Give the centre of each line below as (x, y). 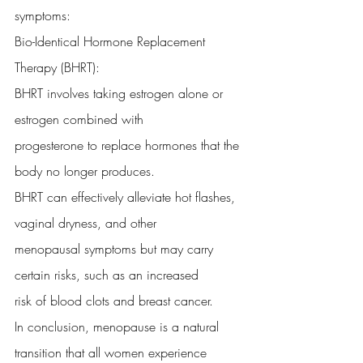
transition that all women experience (111, 352)
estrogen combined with (79, 119)
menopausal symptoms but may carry (116, 249)
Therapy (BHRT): (57, 67)
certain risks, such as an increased (107, 275)
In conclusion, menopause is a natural (119, 327)
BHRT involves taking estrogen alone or (121, 93)
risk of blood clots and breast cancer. (114, 301)
